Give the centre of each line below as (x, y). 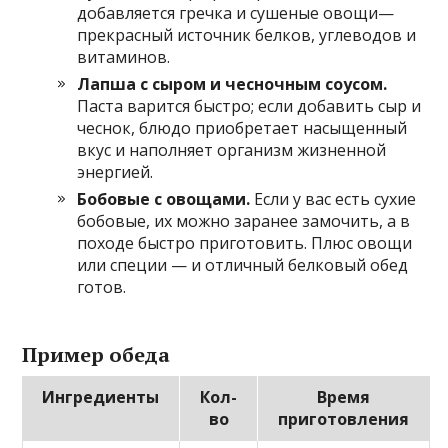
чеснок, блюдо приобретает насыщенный (242, 128)
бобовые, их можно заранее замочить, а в (244, 221)
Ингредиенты (101, 397)
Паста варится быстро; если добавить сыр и (249, 106)
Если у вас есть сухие (333, 199)
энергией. (115, 172)
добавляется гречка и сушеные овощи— (236, 13)
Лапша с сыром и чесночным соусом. (232, 84)
